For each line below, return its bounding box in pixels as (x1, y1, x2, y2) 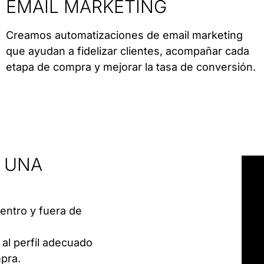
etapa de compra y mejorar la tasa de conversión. (5, 61, 256, 74)
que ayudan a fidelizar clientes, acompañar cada (5, 45, 249, 58)
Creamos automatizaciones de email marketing (5, 29, 243, 42)
